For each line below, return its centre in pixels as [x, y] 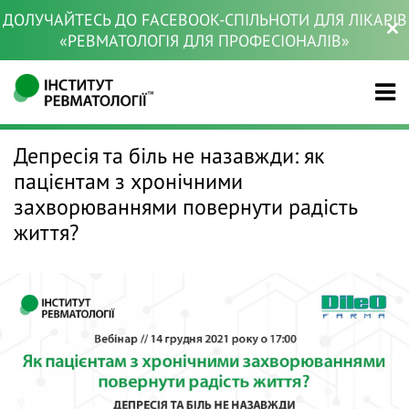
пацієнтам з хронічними [128, 181]
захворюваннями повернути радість [185, 207]
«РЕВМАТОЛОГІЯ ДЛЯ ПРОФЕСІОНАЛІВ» [204, 41]
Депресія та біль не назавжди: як [169, 156]
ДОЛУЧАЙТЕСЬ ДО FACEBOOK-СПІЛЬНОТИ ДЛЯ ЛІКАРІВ [204, 20]
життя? [46, 232]
